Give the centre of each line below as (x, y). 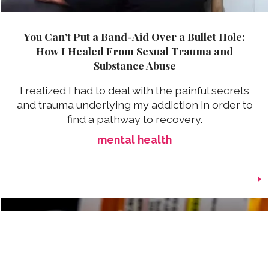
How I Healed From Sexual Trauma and (134, 50)
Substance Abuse (134, 65)
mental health (134, 140)
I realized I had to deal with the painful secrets (134, 91)
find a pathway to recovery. (134, 119)
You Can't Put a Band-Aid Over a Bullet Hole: (134, 36)
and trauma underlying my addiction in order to (134, 105)
